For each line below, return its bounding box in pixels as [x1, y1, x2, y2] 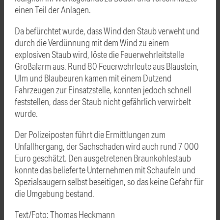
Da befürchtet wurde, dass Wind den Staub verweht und [15, 25, 199, 36]
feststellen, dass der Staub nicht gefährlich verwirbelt [15, 95, 191, 107]
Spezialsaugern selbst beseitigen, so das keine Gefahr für [15, 175, 204, 187]
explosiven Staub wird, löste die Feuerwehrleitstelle [15, 48, 184, 60]
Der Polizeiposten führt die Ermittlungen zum [15, 128, 165, 140]
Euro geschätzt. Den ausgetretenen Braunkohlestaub [15, 152, 191, 164]
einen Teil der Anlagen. [15, 3, 91, 15]
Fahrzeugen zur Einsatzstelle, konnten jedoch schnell [15, 83, 192, 95]
